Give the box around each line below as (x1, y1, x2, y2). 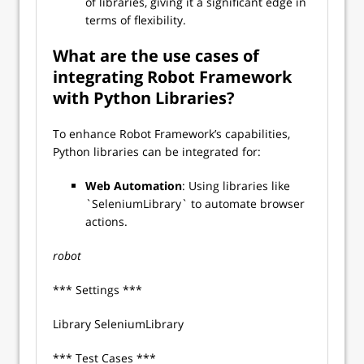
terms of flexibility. (85, 12, 189, 28)
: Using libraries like (182, 178, 290, 193)
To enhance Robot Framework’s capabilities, (53, 126, 290, 141)
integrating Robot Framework (53, 66, 292, 88)
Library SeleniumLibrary (53, 316, 187, 331)
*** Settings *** (53, 282, 145, 297)
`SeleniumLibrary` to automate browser (85, 196, 305, 211)
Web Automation (85, 178, 182, 193)
